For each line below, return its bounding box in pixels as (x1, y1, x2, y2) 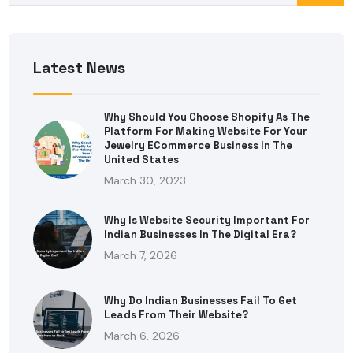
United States (104, 152, 180, 166)
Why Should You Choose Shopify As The (104, 110, 310, 124)
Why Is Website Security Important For (104, 214, 310, 228)
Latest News (33, 58, 126, 78)
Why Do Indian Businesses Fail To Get (104, 294, 298, 308)
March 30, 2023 (104, 173, 187, 188)
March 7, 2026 (104, 248, 178, 263)
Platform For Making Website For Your (104, 124, 308, 138)
